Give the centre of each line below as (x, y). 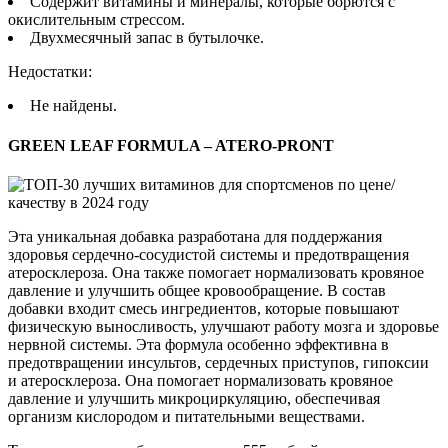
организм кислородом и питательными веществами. (186, 416)
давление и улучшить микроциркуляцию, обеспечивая (194, 398)
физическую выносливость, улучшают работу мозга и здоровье (223, 326)
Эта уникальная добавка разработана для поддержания (195, 236)
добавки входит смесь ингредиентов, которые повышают (203, 308)
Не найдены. (73, 106)
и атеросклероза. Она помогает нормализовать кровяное (200, 380)
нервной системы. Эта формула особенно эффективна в (198, 344)
